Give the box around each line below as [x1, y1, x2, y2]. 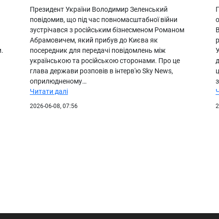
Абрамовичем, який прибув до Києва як [30, 36, 158, 44]
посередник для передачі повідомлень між [30, 46, 166, 54]
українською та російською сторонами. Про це [30, 56, 180, 65]
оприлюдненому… [30, 77, 87, 85]
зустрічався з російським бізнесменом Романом [30, 25, 184, 34]
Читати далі [30, 87, 68, 95]
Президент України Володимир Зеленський [30, 5, 168, 13]
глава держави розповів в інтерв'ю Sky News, [30, 66, 173, 75]
